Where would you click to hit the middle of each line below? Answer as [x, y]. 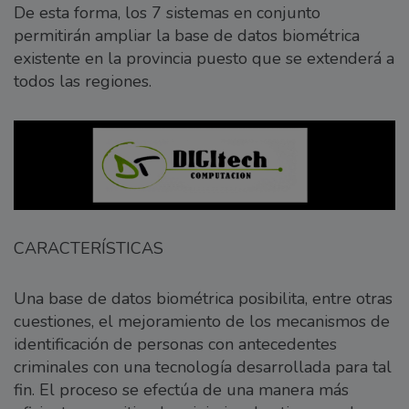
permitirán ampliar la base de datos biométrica [187, 36]
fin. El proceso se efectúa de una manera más [181, 390]
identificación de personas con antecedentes [175, 345]
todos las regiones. [83, 82]
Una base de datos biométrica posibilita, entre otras [203, 299]
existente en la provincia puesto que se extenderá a [204, 59]
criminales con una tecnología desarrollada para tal [203, 367]
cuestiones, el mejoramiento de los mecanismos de [202, 322]
